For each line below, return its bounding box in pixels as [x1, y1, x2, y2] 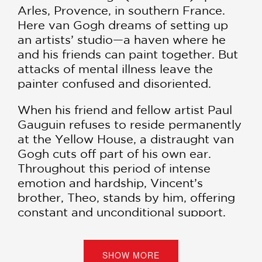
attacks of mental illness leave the [18, 62, 213, 76]
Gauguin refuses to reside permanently [18, 118, 242, 132]
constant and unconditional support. [18, 205, 226, 219]
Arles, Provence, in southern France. [18, 4, 225, 18]
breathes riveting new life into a [18, 235, 200, 249]
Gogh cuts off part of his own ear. [18, 147, 211, 161]
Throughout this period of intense [18, 161, 211, 175]
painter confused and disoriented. [18, 77, 211, 91]
